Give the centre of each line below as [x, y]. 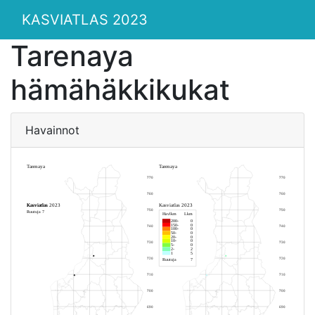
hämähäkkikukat [120, 90]
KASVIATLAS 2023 [85, 20]
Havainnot [52, 130]
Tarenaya [72, 56]
